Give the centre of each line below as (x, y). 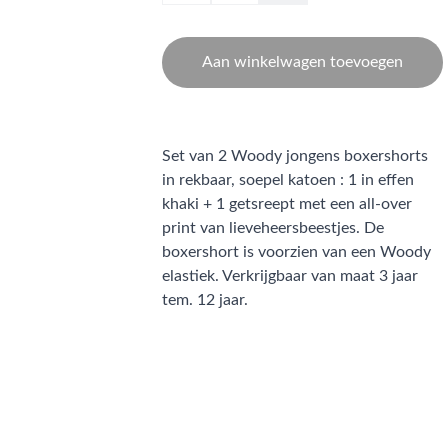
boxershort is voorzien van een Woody (296, 252)
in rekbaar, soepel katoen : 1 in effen (288, 180)
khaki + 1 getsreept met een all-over (287, 204)
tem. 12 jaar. (205, 300)
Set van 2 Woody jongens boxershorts (295, 156)
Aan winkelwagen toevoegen (302, 62)
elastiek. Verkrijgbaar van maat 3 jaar (290, 276)
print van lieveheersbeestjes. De (273, 228)
